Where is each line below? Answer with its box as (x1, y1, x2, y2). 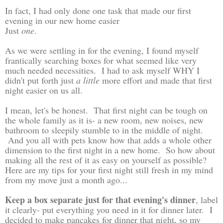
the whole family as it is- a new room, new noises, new (5, 113, 204, 126)
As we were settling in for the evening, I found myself (5, 44, 199, 56)
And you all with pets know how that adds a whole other (5, 133, 212, 146)
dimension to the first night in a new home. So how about (5, 143, 215, 156)
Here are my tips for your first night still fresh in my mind (5, 163, 213, 176)
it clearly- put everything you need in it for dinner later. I (5, 203, 213, 216)
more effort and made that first (102, 74, 212, 86)
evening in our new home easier (5, 14, 119, 26)
